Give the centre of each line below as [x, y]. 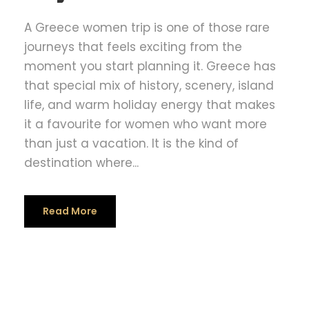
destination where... [81, 163]
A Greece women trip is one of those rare [147, 28]
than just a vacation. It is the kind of [131, 144]
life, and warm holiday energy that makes [150, 105]
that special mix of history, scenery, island [149, 86]
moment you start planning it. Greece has [150, 67]
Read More [70, 211]
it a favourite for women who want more [146, 124]
